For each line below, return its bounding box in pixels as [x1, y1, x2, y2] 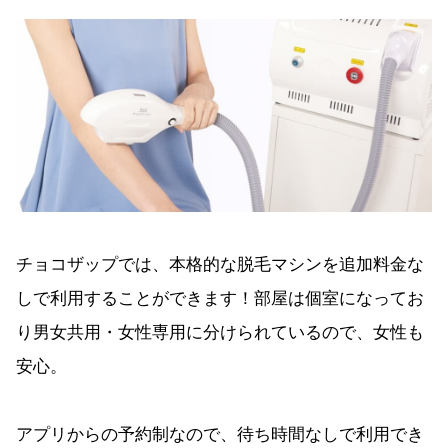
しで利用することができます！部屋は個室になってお [16, 283, 424, 309]
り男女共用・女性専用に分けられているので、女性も [16, 317, 424, 343]
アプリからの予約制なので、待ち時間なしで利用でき [16, 419, 424, 445]
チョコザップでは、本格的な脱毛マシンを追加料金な [16, 249, 424, 275]
